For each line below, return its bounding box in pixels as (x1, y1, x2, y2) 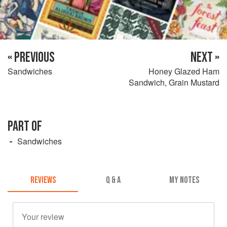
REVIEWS (30, 174, 56, 185)
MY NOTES (169, 174, 199, 185)
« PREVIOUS (8, 49, 55, 66)
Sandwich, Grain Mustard (129, 77, 219, 89)
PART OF (8, 118, 42, 135)
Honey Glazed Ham (148, 65, 219, 78)
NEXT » (191, 49, 219, 66)
